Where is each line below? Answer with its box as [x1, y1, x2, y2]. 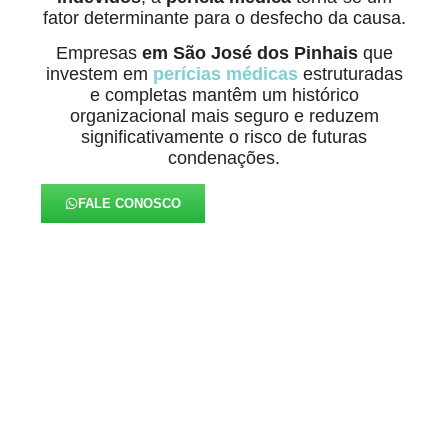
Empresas [55, 43, 142, 64]
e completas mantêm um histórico [89, 85, 359, 106]
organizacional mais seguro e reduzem [69, 106, 379, 127]
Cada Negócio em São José [28, 385, 420, 419]
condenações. [168, 148, 280, 169]
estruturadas [297, 64, 403, 85]
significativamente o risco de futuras [81, 127, 367, 148]
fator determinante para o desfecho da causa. [42, 8, 406, 28]
